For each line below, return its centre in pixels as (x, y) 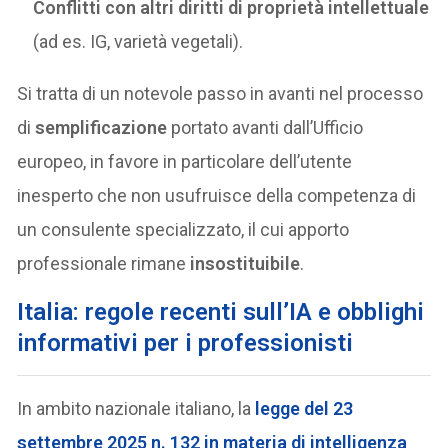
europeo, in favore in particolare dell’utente (185, 162)
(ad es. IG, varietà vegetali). (138, 42)
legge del (294, 409)
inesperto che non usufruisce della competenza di (217, 196)
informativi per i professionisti (185, 343)
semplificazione (101, 128)
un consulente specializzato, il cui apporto (183, 230)
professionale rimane (104, 264)
